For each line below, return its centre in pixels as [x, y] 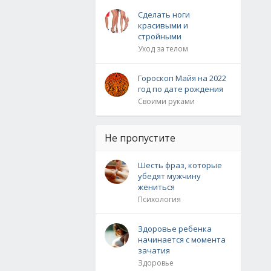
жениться [156, 187]
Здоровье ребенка [175, 229]
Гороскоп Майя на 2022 [182, 78]
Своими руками [166, 101]
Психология [159, 199]
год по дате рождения [181, 89]
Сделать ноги [164, 15]
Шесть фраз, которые [180, 165]
